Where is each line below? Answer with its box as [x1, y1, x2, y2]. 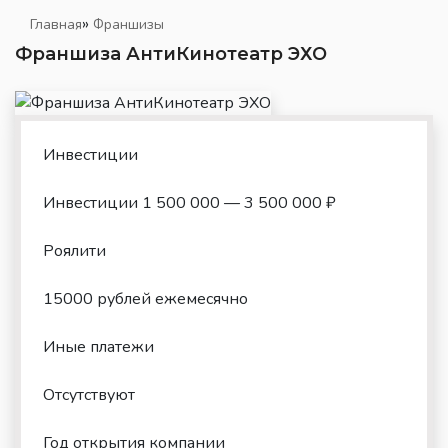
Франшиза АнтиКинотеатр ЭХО [15, 43, 327, 65]
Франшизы [93, 15, 164, 34]
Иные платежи [43, 336, 154, 359]
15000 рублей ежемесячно [43, 288, 248, 311]
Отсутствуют [43, 384, 135, 407]
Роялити [43, 240, 106, 263]
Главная [30, 15, 82, 34]
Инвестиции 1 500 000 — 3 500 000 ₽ [43, 192, 336, 215]
